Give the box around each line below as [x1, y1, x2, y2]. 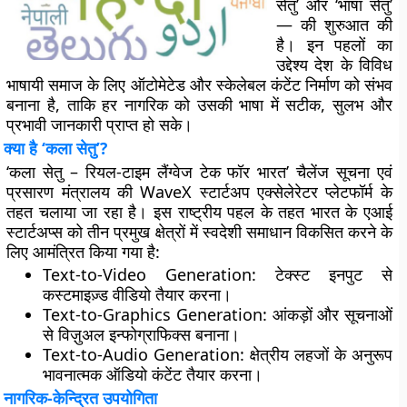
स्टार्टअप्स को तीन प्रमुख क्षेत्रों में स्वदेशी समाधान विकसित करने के [6, 221, 392, 243]
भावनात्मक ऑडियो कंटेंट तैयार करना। [43, 363, 263, 385]
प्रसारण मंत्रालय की [6, 181, 141, 203]
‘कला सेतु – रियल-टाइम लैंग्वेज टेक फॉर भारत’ [6, 161, 290, 183]
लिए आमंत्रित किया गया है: [6, 241, 161, 263]
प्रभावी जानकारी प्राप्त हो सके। [6, 114, 194, 135]
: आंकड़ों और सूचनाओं [263, 303, 392, 325]
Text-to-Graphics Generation [43, 303, 263, 325]
